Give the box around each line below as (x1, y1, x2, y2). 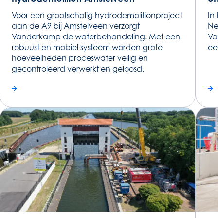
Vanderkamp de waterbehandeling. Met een (12, 31, 181, 41)
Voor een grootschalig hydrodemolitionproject (12, 10, 182, 20)
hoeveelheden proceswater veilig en (12, 53, 148, 63)
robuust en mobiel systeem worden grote (12, 42, 163, 52)
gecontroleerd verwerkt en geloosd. (12, 63, 145, 73)
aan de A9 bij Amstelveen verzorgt (12, 20, 140, 31)
